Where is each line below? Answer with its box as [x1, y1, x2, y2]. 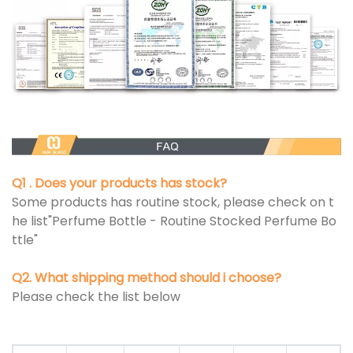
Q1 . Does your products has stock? [12, 174, 230, 193]
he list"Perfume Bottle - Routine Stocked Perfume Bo [12, 212, 336, 231]
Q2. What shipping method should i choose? [12, 269, 281, 288]
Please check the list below [12, 288, 180, 307]
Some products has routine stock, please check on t [12, 193, 334, 212]
